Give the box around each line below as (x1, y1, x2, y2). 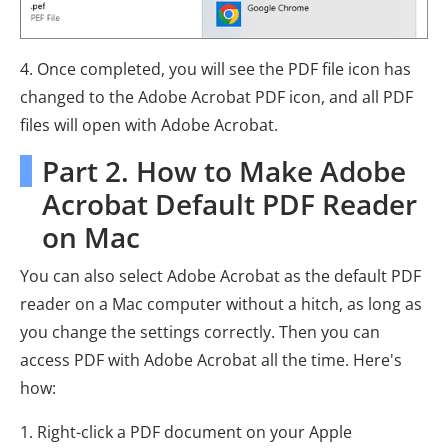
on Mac (42, 218, 140, 257)
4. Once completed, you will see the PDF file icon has (20, 58, 411, 81)
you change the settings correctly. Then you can (20, 321, 380, 344)
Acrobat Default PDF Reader (42, 185, 417, 224)
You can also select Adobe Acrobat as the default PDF (20, 265, 421, 288)
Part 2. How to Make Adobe (42, 152, 406, 191)
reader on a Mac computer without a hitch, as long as (20, 293, 422, 316)
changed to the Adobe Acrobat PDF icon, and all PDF (20, 86, 413, 109)
